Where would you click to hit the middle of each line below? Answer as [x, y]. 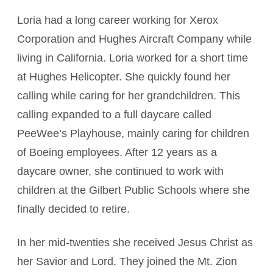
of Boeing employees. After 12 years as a [117, 152]
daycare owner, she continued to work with [120, 171]
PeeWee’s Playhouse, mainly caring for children [133, 133]
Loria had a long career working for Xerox [118, 20]
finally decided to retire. [73, 209]
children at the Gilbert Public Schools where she [133, 190]
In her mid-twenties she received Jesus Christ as [135, 243]
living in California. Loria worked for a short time [133, 58]
